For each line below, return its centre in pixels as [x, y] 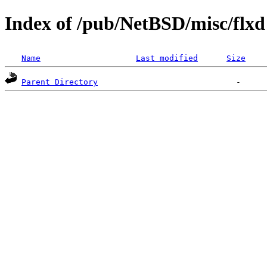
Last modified [167, 58]
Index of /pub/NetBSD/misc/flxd [135, 24]
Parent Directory [60, 82]
